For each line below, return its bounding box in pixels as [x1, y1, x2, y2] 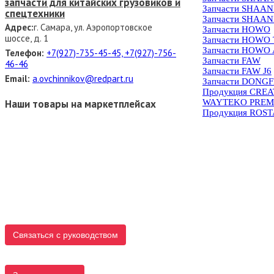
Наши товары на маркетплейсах [5, 97, 156, 111]
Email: [5, 73, 30, 85]
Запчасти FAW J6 [202, 65, 272, 76]
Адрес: [5, 21, 34, 34]
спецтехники [5, 6, 65, 20]
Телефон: [5, 47, 44, 59]
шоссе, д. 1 [5, 32, 48, 45]
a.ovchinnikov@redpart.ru [32, 73, 133, 85]
